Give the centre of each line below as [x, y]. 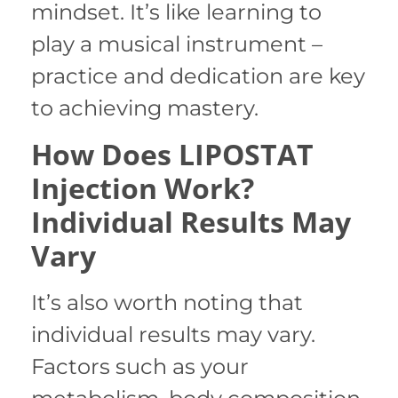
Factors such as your [140, 366]
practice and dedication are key [198, 76]
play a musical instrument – [177, 44]
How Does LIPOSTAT [172, 154]
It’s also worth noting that [167, 302]
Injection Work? [143, 187]
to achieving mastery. [145, 108]
